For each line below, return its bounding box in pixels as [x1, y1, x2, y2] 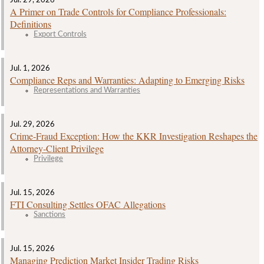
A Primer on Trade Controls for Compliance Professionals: [10, 5, 226, 18]
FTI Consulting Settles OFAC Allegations [10, 197, 166, 210]
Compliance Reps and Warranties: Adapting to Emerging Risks [10, 73, 245, 86]
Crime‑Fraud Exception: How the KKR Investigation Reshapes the [10, 129, 258, 142]
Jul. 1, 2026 [10, 64, 50, 72]
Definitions [10, 17, 51, 30]
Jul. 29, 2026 [10, 120, 55, 128]
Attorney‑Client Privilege [10, 141, 104, 154]
